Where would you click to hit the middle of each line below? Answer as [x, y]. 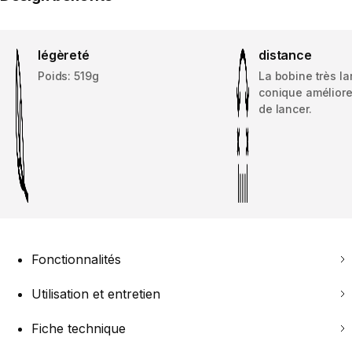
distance [285, 55]
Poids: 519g [68, 76]
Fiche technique [79, 329]
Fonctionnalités [76, 260]
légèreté [64, 55]
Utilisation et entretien [96, 294]
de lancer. [285, 109]
